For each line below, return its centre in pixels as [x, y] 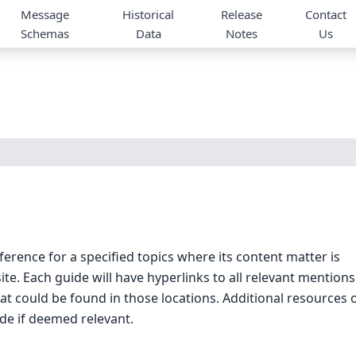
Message [44, 14]
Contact [326, 14]
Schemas [44, 33]
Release [242, 14]
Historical [149, 14]
